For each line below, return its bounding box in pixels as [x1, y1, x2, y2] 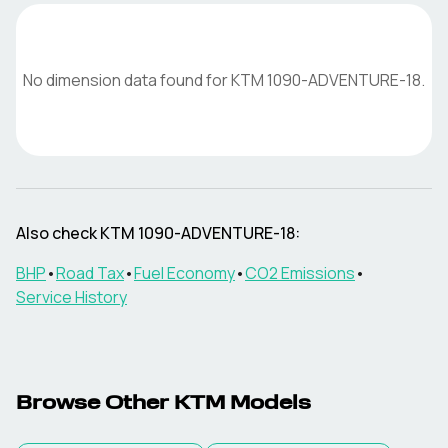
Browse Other [16, 394, 174, 414]
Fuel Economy [134, 262, 235, 284]
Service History [16, 286, 127, 308]
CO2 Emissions [245, 262, 355, 284]
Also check [16, 222, 100, 244]
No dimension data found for [23, 69, 231, 91]
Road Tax [56, 262, 124, 284]
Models [225, 394, 311, 414]
